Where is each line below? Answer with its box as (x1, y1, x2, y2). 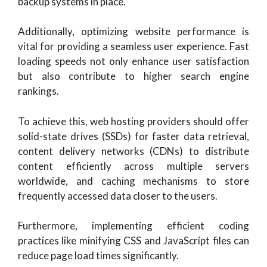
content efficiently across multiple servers (18, 159, 249, 172)
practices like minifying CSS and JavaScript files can (18, 234, 249, 247)
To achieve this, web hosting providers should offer (18, 114, 249, 128)
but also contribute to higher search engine (18, 70, 249, 82)
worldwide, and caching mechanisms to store (18, 174, 249, 187)
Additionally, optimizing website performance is (18, 25, 249, 38)
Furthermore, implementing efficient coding (18, 219, 249, 232)
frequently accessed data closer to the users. (18, 189, 218, 202)
